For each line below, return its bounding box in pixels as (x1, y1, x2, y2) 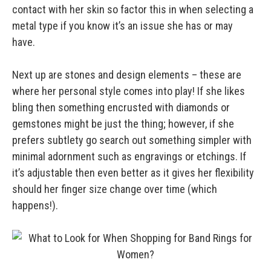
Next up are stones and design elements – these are (12, 68, 241, 82)
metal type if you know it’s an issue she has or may (12, 19, 233, 33)
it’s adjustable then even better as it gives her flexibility (12, 166, 254, 180)
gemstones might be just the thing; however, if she (12, 117, 234, 131)
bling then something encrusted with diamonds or (12, 101, 230, 114)
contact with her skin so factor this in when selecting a (12, 3, 253, 16)
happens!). (12, 199, 60, 212)
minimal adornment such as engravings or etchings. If (12, 150, 246, 163)
